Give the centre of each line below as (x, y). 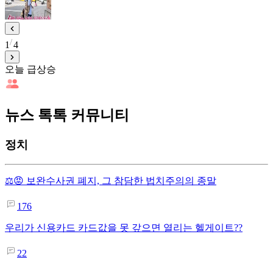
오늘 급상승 (30, 69)
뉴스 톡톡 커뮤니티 (67, 115)
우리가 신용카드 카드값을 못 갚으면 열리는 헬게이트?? (124, 228)
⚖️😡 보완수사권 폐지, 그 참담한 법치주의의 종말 (111, 181)
